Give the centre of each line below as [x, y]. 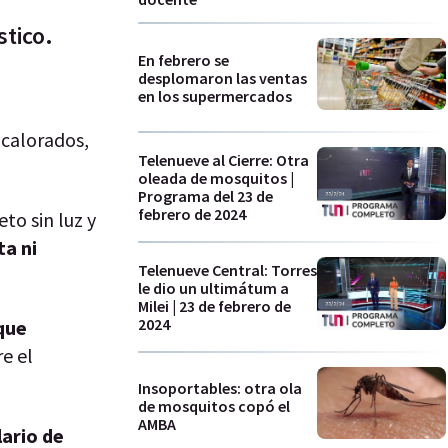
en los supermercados [215, 95]
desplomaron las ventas [222, 77]
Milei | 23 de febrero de [214, 305]
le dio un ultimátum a [213, 287]
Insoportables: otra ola [220, 388]
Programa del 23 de [205, 196]
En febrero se [183, 59]
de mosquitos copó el [214, 406]
